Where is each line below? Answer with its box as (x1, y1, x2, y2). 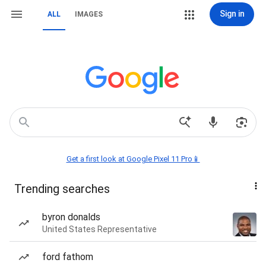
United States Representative (42, 224, 157, 234)
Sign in (219, 9, 245, 18)
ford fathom (42, 251, 93, 262)
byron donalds (42, 211, 100, 223)
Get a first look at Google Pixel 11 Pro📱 (66, 154, 200, 163)
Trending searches (14, 182, 110, 196)
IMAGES (75, 10, 103, 18)
